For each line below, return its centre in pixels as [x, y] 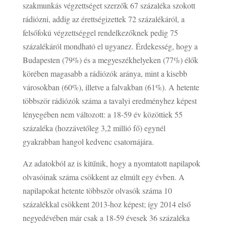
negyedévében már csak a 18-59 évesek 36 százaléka [106, 217]
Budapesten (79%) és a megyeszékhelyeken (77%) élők [110, 60]
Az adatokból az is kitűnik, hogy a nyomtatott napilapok [111, 163]
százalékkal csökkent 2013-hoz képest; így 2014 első [106, 204]
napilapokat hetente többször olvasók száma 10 [97, 190]
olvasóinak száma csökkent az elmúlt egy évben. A [103, 177]
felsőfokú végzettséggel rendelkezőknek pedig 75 [100, 32]
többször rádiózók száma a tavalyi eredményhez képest [109, 100]
